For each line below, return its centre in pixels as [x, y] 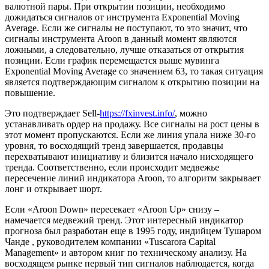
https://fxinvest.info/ [137, 113]
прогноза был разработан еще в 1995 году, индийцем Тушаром [133, 231]
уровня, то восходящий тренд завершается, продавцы [114, 146]
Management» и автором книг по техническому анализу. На [126, 253]
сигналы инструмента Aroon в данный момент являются [121, 39]
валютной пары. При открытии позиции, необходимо [115, 7]
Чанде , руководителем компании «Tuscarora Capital [110, 242]
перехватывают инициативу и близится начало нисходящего [129, 157]
